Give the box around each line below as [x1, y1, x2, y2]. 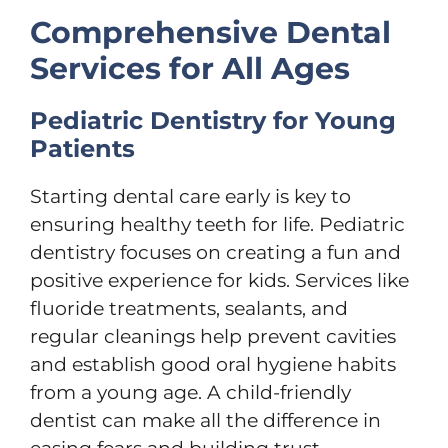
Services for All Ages [30, 49, 350, 87]
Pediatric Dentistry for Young [30, 105, 396, 135]
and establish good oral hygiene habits [30, 352, 396, 376]
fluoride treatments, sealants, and [30, 296, 348, 320]
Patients [30, 133, 135, 163]
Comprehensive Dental [30, 13, 391, 51]
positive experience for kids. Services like [30, 268, 409, 292]
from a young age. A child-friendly [30, 380, 351, 404]
